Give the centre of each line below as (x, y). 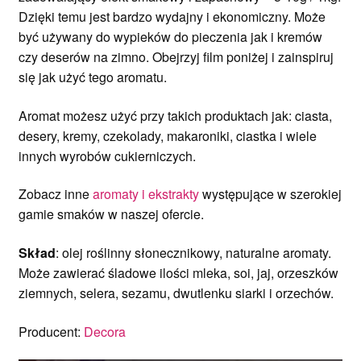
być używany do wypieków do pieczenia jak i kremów (170, 37)
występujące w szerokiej (270, 194)
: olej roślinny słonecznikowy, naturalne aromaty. (193, 253)
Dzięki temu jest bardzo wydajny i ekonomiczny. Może (172, 17)
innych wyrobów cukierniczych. (107, 156)
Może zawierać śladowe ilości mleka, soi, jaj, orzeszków (178, 273)
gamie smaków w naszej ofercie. (111, 214)
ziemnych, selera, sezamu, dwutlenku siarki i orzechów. (176, 293)
